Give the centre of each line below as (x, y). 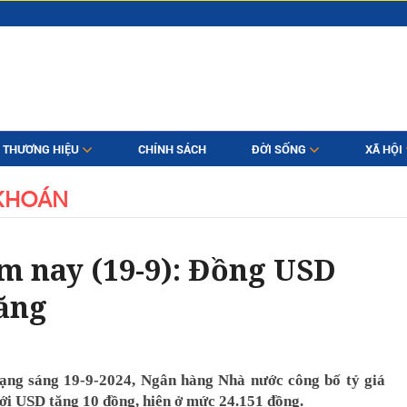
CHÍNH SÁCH (172, 149)
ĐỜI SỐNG (280, 149)
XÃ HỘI (385, 149)
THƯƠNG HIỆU (42, 149)
